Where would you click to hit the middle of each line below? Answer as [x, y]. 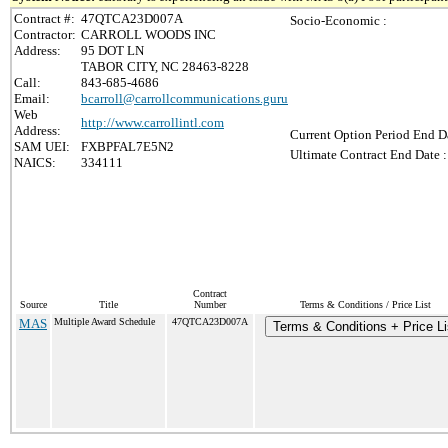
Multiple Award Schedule [104, 321]
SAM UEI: [42, 146]
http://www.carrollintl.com [152, 122]
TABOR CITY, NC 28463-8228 [165, 66]
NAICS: [35, 162]
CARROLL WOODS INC [148, 34]
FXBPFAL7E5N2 [127, 146]
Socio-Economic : [338, 20]
